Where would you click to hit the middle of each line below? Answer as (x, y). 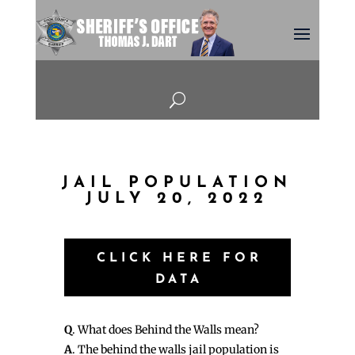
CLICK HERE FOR (179, 259)
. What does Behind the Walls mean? (165, 330)
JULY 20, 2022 (177, 199)
